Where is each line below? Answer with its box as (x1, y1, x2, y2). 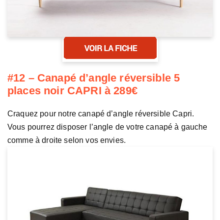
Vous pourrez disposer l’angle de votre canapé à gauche (7, 122, 208, 131)
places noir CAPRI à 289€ (7, 84, 137, 97)
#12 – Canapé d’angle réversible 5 (7, 71, 180, 84)
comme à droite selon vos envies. (7, 136, 126, 144)
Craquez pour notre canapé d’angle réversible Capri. (7, 109, 194, 118)
